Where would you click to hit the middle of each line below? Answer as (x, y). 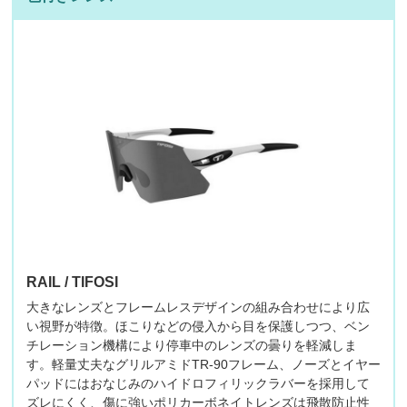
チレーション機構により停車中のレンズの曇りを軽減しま (191, 346)
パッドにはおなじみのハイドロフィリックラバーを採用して (198, 384)
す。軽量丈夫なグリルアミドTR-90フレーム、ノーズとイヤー (203, 365)
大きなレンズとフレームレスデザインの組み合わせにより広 (198, 308)
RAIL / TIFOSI (72, 283)
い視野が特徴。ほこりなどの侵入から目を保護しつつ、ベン (198, 327)
